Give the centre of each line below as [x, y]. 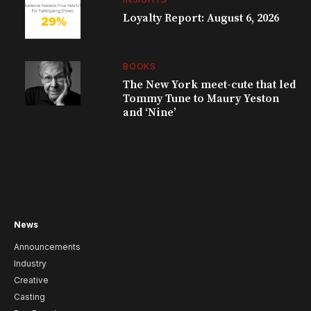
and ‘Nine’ [150, 112]
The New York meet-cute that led [210, 84]
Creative [31, 280]
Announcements [47, 246]
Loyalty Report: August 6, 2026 [201, 18]
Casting [30, 296]
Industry [30, 263]
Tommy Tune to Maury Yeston [201, 98]
